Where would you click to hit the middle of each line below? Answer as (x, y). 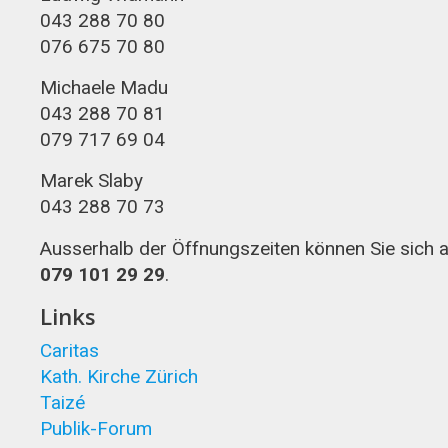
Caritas (69, 351)
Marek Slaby (91, 181)
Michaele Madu (104, 88)
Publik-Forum (96, 429)
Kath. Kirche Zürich (119, 377)
